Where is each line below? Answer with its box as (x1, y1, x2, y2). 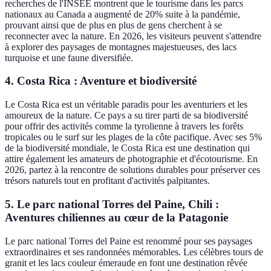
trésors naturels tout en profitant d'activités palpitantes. (5, 175, 210, 186)
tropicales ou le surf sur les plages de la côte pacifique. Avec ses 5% (5, 132, 262, 143)
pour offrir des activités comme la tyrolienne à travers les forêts (5, 121, 243, 132)
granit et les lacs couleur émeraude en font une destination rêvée (5, 257, 247, 268)
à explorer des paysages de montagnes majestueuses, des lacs (5, 41, 237, 52)
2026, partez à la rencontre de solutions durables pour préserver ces (5, 165, 260, 175)
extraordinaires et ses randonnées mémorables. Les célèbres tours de (5, 246, 263, 257)
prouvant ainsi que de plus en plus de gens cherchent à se (5, 19, 222, 30)
